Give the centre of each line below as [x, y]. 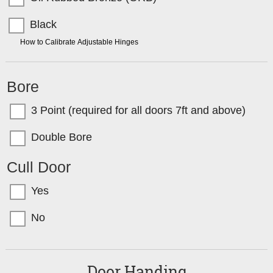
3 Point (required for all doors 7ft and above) [139, 111]
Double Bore [62, 137]
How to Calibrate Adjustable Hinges [79, 42]
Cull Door [39, 167]
